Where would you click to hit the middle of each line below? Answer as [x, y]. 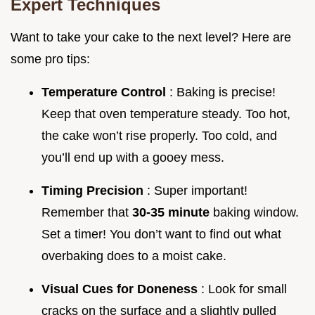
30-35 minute [173, 213]
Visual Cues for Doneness [121, 289]
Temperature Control [105, 92]
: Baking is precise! [223, 92]
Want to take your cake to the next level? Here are [151, 38]
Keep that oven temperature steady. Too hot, [166, 114]
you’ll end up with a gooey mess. [133, 158]
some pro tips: [50, 59]
